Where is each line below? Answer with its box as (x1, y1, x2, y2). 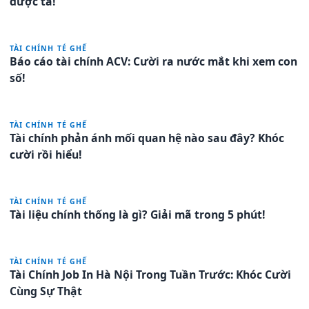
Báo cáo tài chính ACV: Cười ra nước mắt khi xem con (10, 53, 297, 69)
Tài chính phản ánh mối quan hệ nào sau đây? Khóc (10, 130, 284, 146)
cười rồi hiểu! (10, 146, 82, 162)
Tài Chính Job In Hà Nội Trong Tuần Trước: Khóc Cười (10, 266, 291, 282)
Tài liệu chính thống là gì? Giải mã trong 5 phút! (10, 206, 266, 222)
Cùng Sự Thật (10, 283, 82, 299)
